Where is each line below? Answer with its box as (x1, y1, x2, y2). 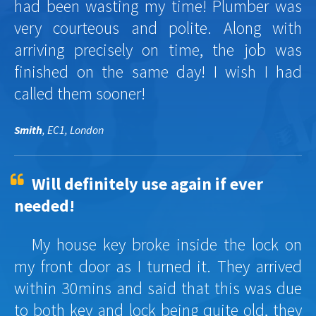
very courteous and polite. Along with (14, 16, 302, 39)
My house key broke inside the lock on (32, 233, 302, 255)
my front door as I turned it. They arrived (14, 255, 302, 277)
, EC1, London (42, 122, 104, 137)
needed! (14, 194, 75, 217)
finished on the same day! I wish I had (14, 60, 302, 83)
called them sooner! (14, 82, 145, 104)
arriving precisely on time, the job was (14, 38, 302, 61)
